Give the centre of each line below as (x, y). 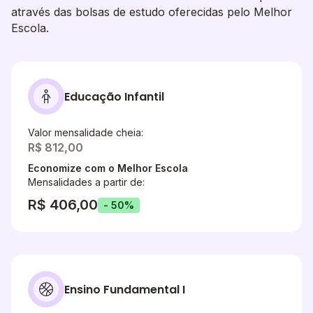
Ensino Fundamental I (125, 289)
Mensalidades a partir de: (86, 182)
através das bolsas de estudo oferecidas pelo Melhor (152, 12)
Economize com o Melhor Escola (108, 168)
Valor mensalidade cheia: (86, 132)
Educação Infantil (114, 96)
